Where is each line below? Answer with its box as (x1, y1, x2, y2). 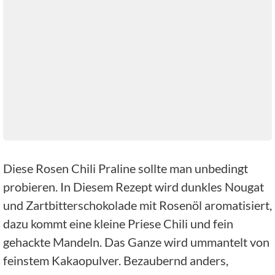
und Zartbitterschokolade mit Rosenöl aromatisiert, (3, 198, 272, 213)
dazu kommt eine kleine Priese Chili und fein (3, 216, 233, 231)
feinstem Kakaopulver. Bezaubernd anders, (3, 253, 228, 268)
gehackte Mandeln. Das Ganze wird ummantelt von (3, 234, 269, 250)
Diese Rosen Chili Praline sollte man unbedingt (3, 161, 248, 176)
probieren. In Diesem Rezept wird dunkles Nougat (3, 179, 264, 195)
